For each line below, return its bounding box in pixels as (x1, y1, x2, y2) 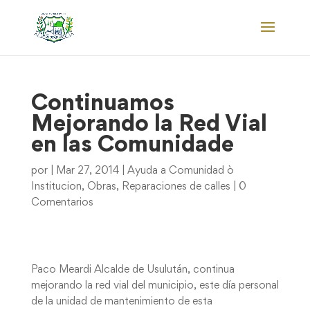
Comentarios (30, 198, 93, 208)
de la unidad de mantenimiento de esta (30, 297, 212, 307)
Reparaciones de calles (121, 182, 230, 192)
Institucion (30, 182, 82, 192)
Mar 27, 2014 (55, 166, 119, 176)
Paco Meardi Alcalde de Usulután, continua (30, 265, 235, 275)
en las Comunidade (30, 136, 234, 156)
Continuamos (30, 94, 174, 115)
